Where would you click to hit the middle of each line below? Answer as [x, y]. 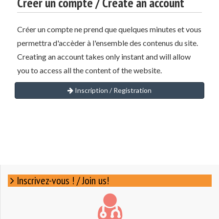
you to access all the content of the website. [89, 70]
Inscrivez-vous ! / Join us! [63, 180]
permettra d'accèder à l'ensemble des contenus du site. [108, 43]
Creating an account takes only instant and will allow [104, 56]
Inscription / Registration [112, 90]
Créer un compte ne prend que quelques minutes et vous [109, 29]
